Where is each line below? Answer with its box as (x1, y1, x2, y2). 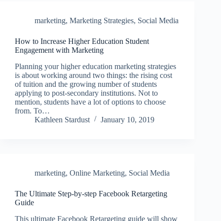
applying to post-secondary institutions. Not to (15, 88, 158, 97)
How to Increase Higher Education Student (15, 37, 149, 46)
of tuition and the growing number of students (15, 79, 157, 88)
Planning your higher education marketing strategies (15, 62, 176, 71)
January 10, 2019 (101, 115, 154, 124)
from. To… (15, 106, 50, 115)
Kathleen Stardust (35, 115, 90, 124)
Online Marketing (70, 168, 125, 177)
